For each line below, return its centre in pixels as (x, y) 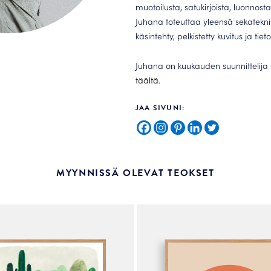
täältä (147, 80)
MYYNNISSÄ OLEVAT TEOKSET (135, 173)
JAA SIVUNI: (160, 107)
